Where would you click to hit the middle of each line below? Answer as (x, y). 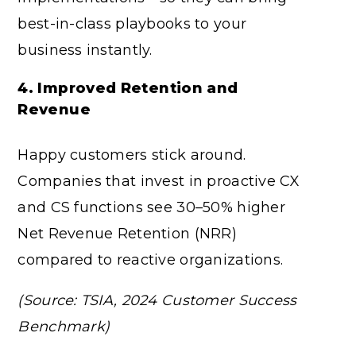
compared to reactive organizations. (151, 259)
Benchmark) (64, 326)
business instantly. (85, 50)
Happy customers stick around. (132, 155)
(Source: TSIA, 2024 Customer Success (157, 300)
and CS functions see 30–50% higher (151, 207)
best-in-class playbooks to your (132, 23)
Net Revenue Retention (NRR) (127, 233)
